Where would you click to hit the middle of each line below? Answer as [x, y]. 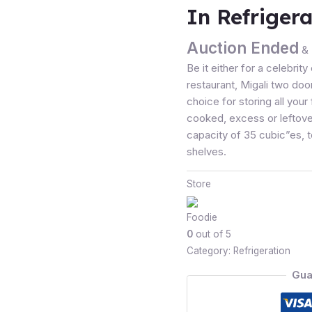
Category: [210, 251]
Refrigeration [262, 251]
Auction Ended [243, 48]
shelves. [206, 151]
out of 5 [212, 234]
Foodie [202, 218]
